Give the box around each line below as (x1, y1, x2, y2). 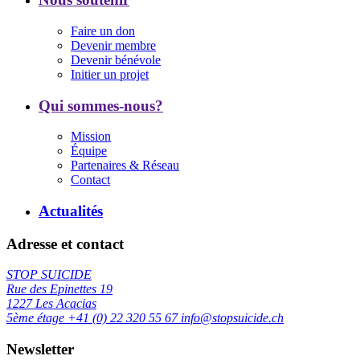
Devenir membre (71, 38, 156, 52)
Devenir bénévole (71, 52, 161, 67)
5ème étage (6, 311, 67, 325)
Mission (71, 129, 111, 144)
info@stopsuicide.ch (181, 311, 284, 325)
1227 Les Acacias (6, 297, 96, 311)
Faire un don (71, 23, 135, 38)
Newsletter (6, 341, 74, 358)
